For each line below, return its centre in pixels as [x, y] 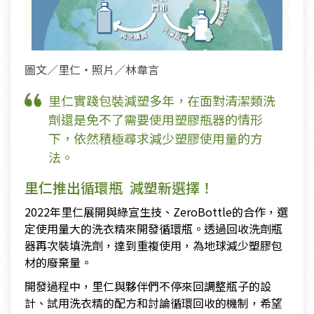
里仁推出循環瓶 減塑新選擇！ [119, 187]
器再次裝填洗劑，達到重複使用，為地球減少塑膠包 [153, 245]
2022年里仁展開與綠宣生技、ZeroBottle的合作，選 [156, 211]
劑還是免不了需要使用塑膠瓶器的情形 [156, 119]
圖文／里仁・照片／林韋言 [92, 69]
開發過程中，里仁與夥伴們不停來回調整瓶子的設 [148, 286]
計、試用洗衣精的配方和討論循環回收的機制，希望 [153, 302]
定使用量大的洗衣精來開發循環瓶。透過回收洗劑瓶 [153, 228]
